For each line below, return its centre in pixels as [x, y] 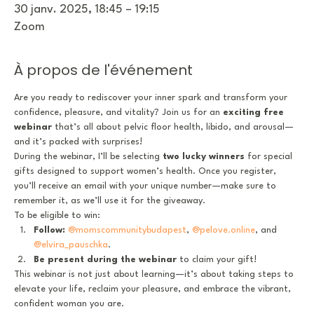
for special [270, 157]
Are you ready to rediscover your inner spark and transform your [152, 98]
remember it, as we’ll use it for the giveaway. [110, 201]
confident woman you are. [69, 304]
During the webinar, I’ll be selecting [88, 157]
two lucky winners [204, 157]
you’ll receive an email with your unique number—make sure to [146, 186]
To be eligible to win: [57, 216]
